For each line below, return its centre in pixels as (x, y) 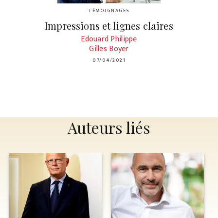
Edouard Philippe (109, 39)
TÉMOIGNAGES (109, 11)
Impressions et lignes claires (109, 25)
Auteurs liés (109, 127)
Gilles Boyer (109, 49)
